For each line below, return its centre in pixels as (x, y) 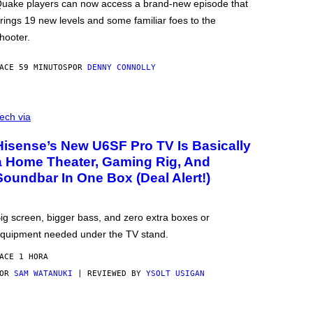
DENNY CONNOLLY (122, 68)
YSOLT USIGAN (175, 274)
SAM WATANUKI (43, 274)
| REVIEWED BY (109, 274)
